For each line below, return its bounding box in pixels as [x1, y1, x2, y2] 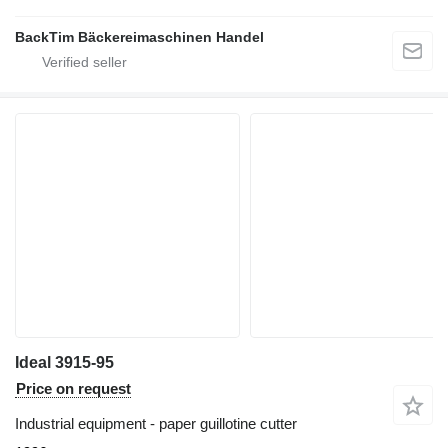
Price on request [16, 380, 131, 398]
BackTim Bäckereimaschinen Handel [15, 29, 264, 46]
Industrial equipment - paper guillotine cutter [15, 415, 297, 433]
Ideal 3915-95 [15, 354, 114, 372]
